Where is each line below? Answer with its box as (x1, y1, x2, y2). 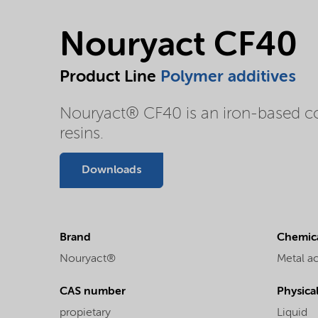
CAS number (60, 285, 126, 297)
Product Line (60, 69, 160, 86)
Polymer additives (160, 69, 295, 86)
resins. (60, 126, 104, 143)
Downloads (82, 164, 141, 176)
